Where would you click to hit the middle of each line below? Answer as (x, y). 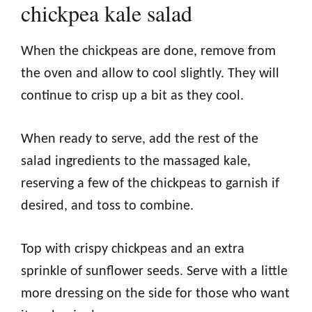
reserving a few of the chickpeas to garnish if (150, 184)
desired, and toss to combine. (107, 206)
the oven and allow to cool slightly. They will (150, 73)
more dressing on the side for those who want (155, 294)
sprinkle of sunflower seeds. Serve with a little (154, 271)
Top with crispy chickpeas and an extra (133, 249)
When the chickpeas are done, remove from (148, 51)
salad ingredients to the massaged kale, (136, 161)
